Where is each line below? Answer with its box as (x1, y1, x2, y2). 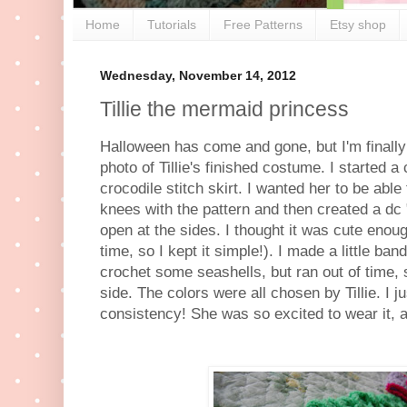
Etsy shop (330, 17, 386, 33)
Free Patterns (223, 17, 303, 33)
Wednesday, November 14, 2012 (100, 67, 296, 83)
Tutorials (147, 17, 196, 33)
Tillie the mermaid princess (100, 97, 349, 122)
